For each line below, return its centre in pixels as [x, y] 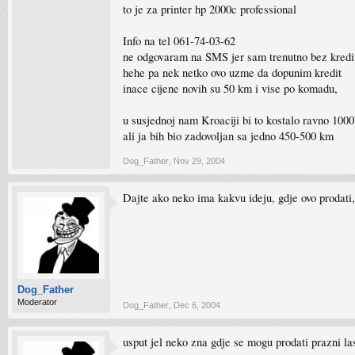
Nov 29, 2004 [199, 161]
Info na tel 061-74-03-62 [179, 41]
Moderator [37, 302]
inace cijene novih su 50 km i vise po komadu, [230, 88]
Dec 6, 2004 [197, 305]
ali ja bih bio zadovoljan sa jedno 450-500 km [228, 136]
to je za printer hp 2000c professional [210, 9]
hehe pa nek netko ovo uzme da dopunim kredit [232, 73]
